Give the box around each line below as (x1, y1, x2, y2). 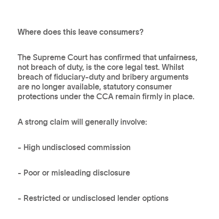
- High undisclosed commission (17, 143, 131, 152)
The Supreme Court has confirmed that (17, 53, 158, 62)
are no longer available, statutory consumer (17, 83, 172, 91)
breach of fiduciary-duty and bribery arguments (17, 73, 189, 81)
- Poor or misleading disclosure (17, 169, 130, 177)
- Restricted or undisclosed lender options (17, 194, 169, 202)
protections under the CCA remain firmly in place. (17, 92, 195, 101)
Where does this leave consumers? (17, 28, 144, 36)
